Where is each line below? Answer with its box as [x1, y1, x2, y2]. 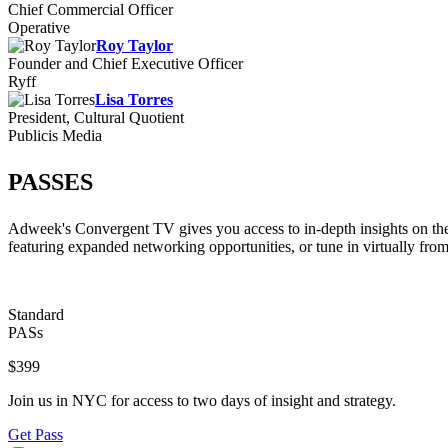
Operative [8, 19, 70, 36]
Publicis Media [8, 127, 102, 144]
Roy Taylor [96, 37, 173, 54]
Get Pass [8, 426, 63, 443]
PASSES [8, 169, 93, 195]
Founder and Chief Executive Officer [8, 55, 243, 72]
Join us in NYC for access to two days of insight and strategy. [8, 392, 400, 409]
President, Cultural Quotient [8, 109, 184, 126]
